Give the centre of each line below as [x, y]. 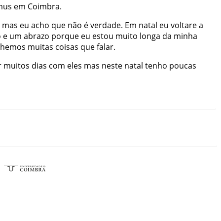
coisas [67, 47]
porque [65, 36]
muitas [40, 47]
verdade [106, 25]
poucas [183, 65]
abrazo [37, 36]
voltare [184, 25]
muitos [17, 65]
